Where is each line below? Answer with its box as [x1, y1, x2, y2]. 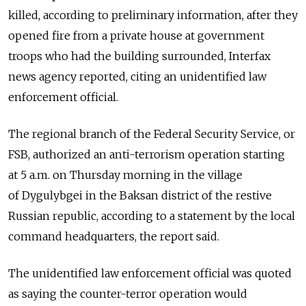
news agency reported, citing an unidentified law [8, 69, 266, 83]
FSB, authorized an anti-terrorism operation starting [8, 147, 285, 161]
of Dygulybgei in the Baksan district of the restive [8, 188, 272, 202]
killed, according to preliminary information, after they [8, 8, 298, 22]
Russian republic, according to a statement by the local [8, 208, 295, 223]
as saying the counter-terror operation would [8, 286, 247, 301]
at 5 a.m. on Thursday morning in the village [8, 167, 242, 182]
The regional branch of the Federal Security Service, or [8, 126, 295, 141]
